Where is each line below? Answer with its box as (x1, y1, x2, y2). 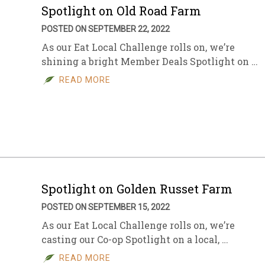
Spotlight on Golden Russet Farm (41, 181, 232, 196)
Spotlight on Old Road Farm (41, 3, 201, 18)
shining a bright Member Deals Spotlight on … (41, 55, 258, 67)
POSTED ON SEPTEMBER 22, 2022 (41, 24, 170, 34)
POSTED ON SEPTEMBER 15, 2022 (41, 202, 170, 212)
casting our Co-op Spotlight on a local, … (41, 233, 228, 245)
